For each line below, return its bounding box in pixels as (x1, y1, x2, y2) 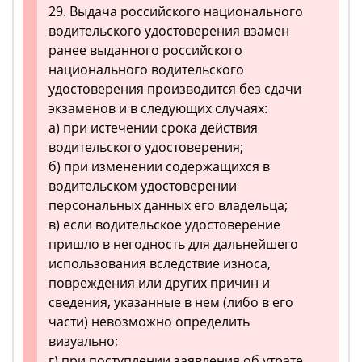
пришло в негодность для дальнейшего (48, 235, 298, 254)
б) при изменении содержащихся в (48, 158, 270, 176)
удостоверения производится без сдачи (48, 80, 301, 99)
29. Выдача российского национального (48, 2, 303, 21)
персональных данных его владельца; (48, 196, 288, 215)
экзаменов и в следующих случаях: (48, 99, 267, 118)
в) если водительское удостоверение (48, 216, 280, 234)
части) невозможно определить (48, 313, 250, 331)
